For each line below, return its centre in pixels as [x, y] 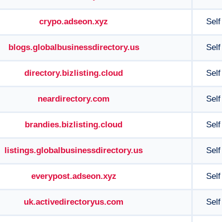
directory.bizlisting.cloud [74, 73]
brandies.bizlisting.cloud [74, 125]
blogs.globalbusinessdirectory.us [74, 47]
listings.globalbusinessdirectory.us [74, 150]
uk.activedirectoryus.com [74, 202]
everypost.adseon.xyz [74, 176]
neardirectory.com [74, 99]
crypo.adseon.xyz [74, 22]
